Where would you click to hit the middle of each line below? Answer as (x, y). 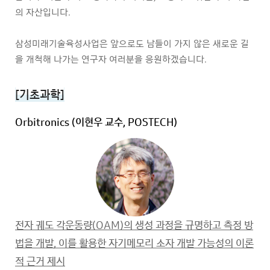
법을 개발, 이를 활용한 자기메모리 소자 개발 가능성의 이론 (134, 243)
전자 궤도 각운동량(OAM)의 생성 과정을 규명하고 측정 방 (134, 225)
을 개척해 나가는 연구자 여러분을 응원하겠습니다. (111, 59)
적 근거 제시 (40, 261)
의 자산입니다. (43, 12)
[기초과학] (40, 94)
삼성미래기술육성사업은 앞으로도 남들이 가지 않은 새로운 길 (132, 43)
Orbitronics (43, 122)
